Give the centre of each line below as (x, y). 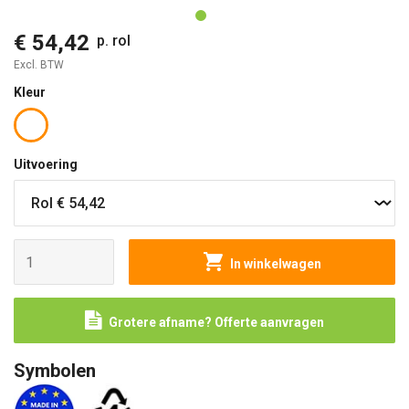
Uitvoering (46, 164)
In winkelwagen (275, 264)
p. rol (114, 41)
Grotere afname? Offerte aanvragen (216, 322)
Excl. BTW (39, 65)
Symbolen (55, 371)
